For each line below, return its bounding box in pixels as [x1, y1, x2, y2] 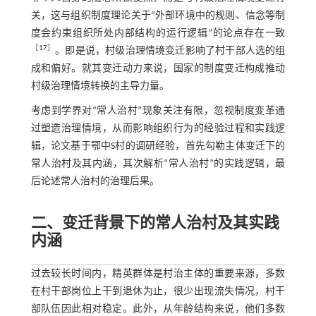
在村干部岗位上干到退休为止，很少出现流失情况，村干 [30, 286, 286, 298]
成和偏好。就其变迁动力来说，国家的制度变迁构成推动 [30, 63, 286, 75]
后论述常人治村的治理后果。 [30, 176, 159, 188]
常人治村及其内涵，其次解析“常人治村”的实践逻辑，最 [30, 159, 286, 170]
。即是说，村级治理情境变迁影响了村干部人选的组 [55, 46, 286, 57]
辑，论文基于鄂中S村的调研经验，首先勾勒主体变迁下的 [30, 141, 286, 152]
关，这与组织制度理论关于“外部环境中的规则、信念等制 [30, 11, 286, 22]
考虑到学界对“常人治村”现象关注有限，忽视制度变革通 [30, 106, 286, 117]
